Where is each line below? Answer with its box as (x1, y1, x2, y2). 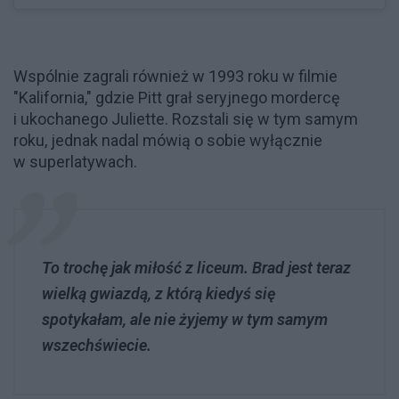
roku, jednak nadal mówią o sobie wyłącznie (13, 130, 322, 150)
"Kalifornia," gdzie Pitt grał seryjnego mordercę (13, 87, 340, 107)
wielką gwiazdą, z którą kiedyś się (42, 283, 275, 303)
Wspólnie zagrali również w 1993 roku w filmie (13, 66, 338, 85)
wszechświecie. (42, 335, 151, 354)
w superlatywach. (13, 151, 137, 171)
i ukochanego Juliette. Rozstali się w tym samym (13, 109, 358, 128)
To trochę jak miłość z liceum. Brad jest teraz (42, 257, 351, 277)
